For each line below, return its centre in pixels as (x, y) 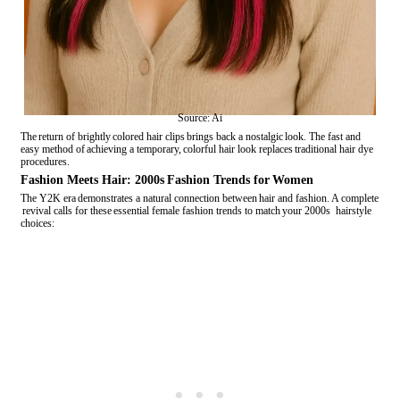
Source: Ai (200, 118)
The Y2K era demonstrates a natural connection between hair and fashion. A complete (200, 199)
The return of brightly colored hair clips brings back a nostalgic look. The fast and (192, 137)
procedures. (45, 162)
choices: (37, 224)
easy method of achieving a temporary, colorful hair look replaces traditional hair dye (198, 150)
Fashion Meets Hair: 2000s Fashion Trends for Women (167, 180)
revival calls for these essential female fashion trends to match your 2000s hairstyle (196, 211)
